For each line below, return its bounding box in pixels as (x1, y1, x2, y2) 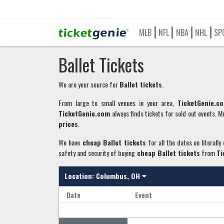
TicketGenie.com (58, 108, 112, 119)
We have (58, 137, 80, 148)
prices (58, 118, 78, 129)
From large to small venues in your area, (58, 97, 177, 108)
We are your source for (58, 79, 119, 90)
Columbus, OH (96, 170, 142, 181)
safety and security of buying (58, 147, 135, 158)
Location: (64, 170, 96, 181)
